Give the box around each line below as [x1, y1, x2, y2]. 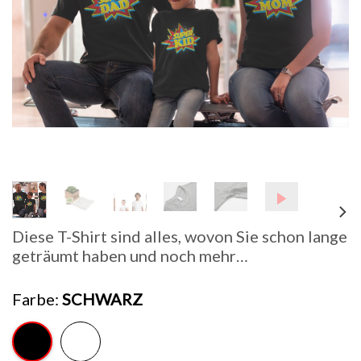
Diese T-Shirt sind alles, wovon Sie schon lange [12, 226, 347, 247]
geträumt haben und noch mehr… [12, 246, 248, 266]
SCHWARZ [62, 289, 143, 309]
